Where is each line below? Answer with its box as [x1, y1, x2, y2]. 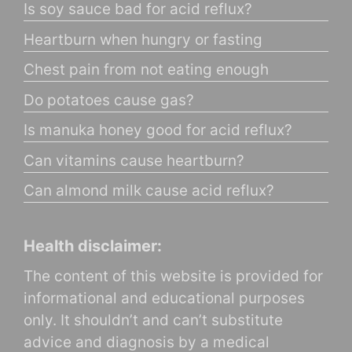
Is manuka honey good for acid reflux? [24, 121, 292, 140]
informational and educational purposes [24, 289, 305, 308]
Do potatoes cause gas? [24, 90, 194, 109]
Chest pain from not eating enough [24, 60, 269, 79]
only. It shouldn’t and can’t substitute [24, 311, 283, 330]
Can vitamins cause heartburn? [24, 151, 244, 170]
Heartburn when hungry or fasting [24, 30, 262, 49]
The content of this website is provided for [24, 267, 323, 286]
